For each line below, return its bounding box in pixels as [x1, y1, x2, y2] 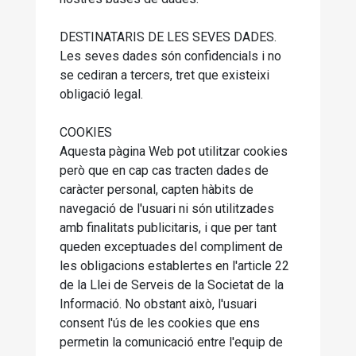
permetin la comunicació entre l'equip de [60, 335, 283, 350]
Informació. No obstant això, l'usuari [60, 296, 257, 311]
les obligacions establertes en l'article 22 [60, 258, 289, 273]
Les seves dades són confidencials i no [60, 48, 281, 64]
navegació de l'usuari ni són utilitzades [60, 201, 274, 216]
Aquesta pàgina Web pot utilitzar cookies [60, 144, 288, 159]
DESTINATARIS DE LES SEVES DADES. [60, 29, 277, 44]
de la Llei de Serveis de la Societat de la [60, 277, 284, 292]
